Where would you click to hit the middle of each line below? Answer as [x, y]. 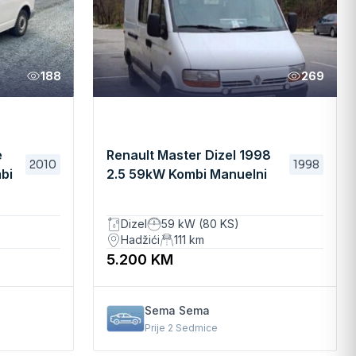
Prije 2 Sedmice [181, 328]
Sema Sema [177, 310]
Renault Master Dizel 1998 [188, 155]
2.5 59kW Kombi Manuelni [186, 174]
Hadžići [140, 240]
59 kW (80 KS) [200, 224]
